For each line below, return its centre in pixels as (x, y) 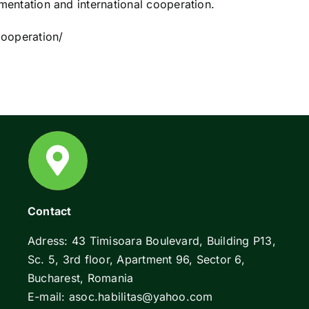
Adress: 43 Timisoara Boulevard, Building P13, (152, 241)
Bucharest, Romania (81, 278)
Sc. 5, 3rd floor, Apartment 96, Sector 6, (136, 260)
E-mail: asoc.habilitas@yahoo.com (120, 297)
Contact (50, 211)
